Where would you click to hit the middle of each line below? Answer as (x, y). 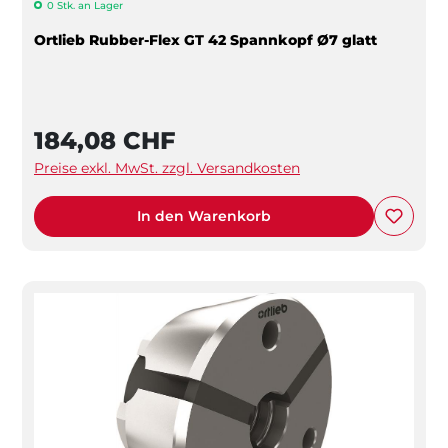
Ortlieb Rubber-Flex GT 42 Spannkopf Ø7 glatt (205, 39)
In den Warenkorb (204, 215)
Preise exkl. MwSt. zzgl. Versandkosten (167, 167)
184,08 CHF (104, 140)
